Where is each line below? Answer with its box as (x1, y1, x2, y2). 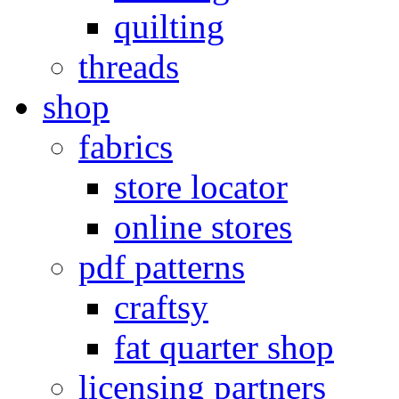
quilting (114, 7, 224, 45)
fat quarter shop (114, 328, 334, 366)
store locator (114, 167, 288, 206)
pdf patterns (78, 248, 245, 286)
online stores (114, 208, 292, 246)
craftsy (114, 288, 208, 326)
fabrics (78, 127, 173, 166)
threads (78, 47, 179, 85)
